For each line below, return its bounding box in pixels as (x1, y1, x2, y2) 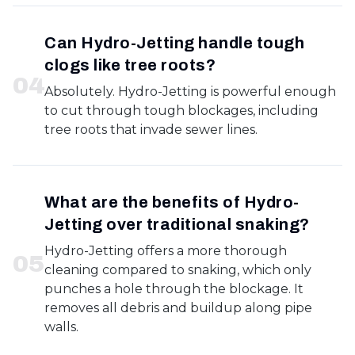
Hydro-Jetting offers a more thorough (44, 243, 287, 258)
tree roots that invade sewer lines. (44, 122, 258, 137)
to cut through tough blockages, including (44, 103, 319, 118)
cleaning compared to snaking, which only (44, 262, 311, 277)
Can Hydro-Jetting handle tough (44, 34, 304, 52)
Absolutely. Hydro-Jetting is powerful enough (44, 84, 336, 99)
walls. (44, 319, 78, 334)
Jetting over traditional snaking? (44, 216, 310, 233)
